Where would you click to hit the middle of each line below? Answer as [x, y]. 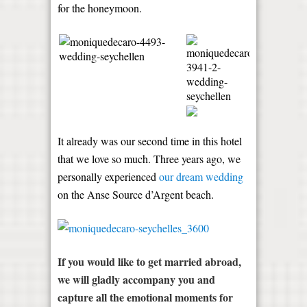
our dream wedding [201, 176]
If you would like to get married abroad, [149, 261]
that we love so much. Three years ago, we [149, 159]
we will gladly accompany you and [136, 279]
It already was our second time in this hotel [150, 141]
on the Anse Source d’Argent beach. [136, 194]
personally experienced [108, 176]
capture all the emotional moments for [145, 297]
